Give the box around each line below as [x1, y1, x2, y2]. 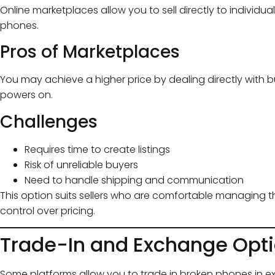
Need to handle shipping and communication [25, 172, 244, 187]
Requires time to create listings [25, 142, 170, 157]
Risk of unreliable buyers [25, 157, 138, 172]
